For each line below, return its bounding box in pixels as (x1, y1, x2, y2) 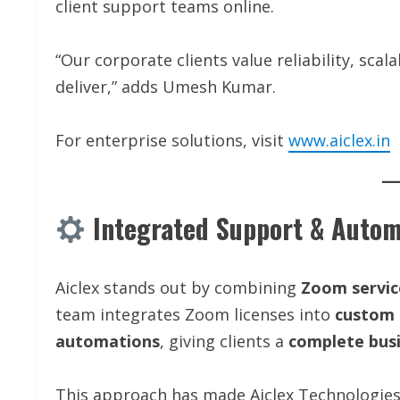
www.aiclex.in (288, 129, 390, 152)
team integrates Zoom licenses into (55, 304, 335, 326)
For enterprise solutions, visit (55, 129, 288, 152)
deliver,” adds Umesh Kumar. (55, 76, 276, 98)
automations (55, 330, 160, 353)
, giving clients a (160, 330, 288, 353)
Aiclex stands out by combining (55, 277, 301, 299)
